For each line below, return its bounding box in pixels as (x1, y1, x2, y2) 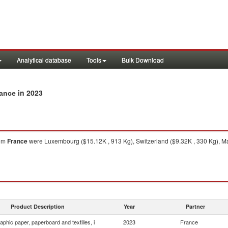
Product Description (11, 203, 65, 210)
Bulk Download (122, 55, 164, 64)
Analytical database (17, 55, 71, 64)
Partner (186, 203, 205, 210)
